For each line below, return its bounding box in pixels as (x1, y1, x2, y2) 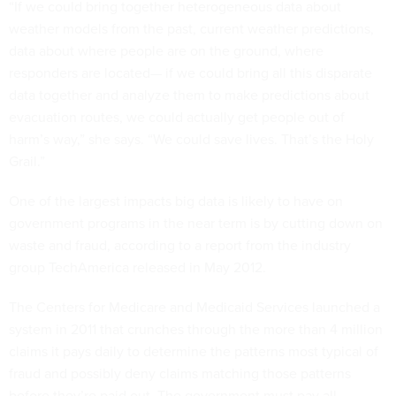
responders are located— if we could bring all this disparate (9, 63, 372, 82)
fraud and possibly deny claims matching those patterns (9, 363, 351, 383)
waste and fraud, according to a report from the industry (9, 235, 351, 255)
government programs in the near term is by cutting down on (9, 213, 383, 232)
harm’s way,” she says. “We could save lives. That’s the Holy (9, 129, 374, 148)
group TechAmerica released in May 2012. (9, 257, 270, 277)
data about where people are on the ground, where (9, 41, 324, 60)
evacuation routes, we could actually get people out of (9, 107, 345, 126)
